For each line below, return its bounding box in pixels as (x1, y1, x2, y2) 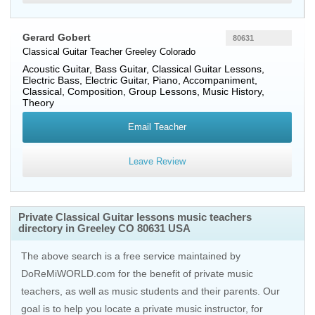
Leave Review (129, 156, 186, 167)
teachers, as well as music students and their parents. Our (21, 285, 280, 297)
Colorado (157, 46, 195, 57)
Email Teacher (128, 122, 186, 132)
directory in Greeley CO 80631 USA (18, 222, 191, 234)
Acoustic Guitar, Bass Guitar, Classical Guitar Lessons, (22, 63, 264, 75)
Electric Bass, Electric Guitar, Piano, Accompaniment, (22, 75, 257, 86)
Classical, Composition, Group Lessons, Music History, (22, 86, 264, 97)
